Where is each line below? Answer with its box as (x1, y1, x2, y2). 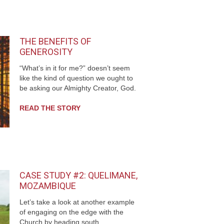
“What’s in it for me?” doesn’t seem (19, 64, 130, 72)
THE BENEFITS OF (19, 35, 91, 46)
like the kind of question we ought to (19, 74, 133, 82)
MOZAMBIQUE (19, 180, 76, 191)
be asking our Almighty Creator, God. (19, 84, 136, 92)
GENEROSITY (19, 46, 72, 57)
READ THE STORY (19, 104, 80, 112)
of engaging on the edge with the (19, 208, 123, 216)
